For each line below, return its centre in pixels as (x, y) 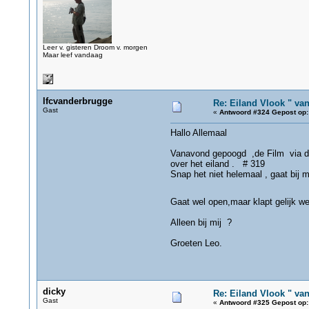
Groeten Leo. (196, 243)
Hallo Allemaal (198, 133)
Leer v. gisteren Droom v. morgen (95, 47)
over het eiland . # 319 (217, 164)
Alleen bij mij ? (201, 222)
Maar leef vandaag (72, 55)
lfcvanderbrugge (77, 101)
